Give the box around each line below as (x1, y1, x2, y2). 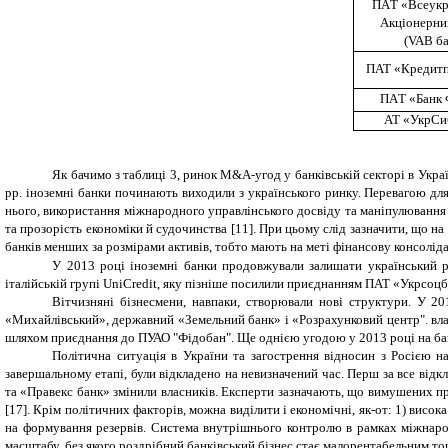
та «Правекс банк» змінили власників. (5, 384, 222, 400)
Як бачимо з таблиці (52, 167, 170, 183)
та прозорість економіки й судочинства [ (5, 221, 235, 237)
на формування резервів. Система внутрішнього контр (5, 420, 319, 436)
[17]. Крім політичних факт (5, 402, 159, 418)
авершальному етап (10, 366, 121, 382)
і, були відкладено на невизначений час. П (120, 366, 357, 382)
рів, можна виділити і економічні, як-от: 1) (166, 402, 410, 418)
